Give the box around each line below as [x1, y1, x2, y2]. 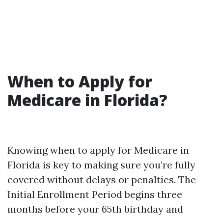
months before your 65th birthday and [7, 203, 183, 215]
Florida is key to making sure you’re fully [7, 159, 195, 171]
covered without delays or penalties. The [7, 173, 196, 186]
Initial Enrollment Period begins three [7, 188, 182, 200]
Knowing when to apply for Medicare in [7, 144, 189, 156]
